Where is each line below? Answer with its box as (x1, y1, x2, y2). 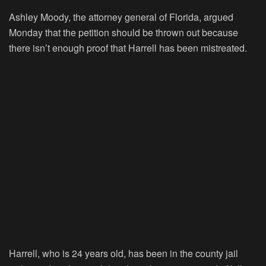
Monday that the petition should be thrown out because (9, 25, 238, 39)
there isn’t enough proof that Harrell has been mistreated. (9, 40, 247, 55)
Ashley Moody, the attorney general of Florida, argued (9, 9, 233, 24)
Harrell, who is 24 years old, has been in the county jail (9, 246, 238, 260)
